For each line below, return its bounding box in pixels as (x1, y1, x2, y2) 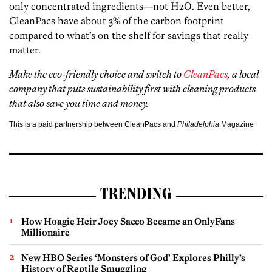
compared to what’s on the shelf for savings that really (9, 29, 248, 42)
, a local (228, 68, 259, 81)
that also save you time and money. (9, 97, 149, 110)
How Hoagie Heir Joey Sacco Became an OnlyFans (21, 216, 235, 228)
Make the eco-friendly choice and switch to (9, 68, 183, 81)
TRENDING (100, 188, 172, 205)
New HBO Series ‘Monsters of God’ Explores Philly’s (21, 252, 245, 264)
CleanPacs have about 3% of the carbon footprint (9, 15, 224, 27)
